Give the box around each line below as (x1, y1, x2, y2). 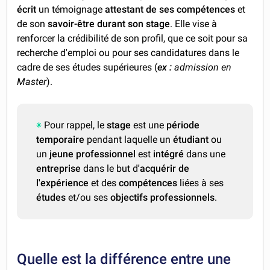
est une (133, 119, 167, 131)
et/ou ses (66, 192, 111, 204)
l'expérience (36, 177, 89, 189)
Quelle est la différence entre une (17, 251, 231, 268)
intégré (153, 148, 187, 160)
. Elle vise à (170, 18, 218, 30)
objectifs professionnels (110, 192, 215, 204)
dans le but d (81, 163, 139, 175)
